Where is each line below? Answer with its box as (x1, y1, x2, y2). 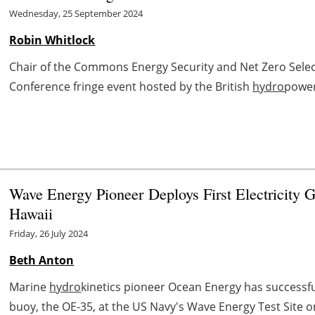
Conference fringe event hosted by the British (9, 78, 253, 94)
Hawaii (9, 202, 53, 224)
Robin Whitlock (9, 32, 96, 48)
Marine (9, 278, 50, 295)
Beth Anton (9, 252, 75, 268)
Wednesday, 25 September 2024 (9, 6, 143, 20)
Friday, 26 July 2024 (9, 226, 89, 240)
